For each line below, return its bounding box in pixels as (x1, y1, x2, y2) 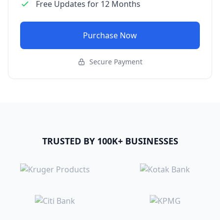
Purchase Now (83, 30, 137, 41)
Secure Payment (89, 57, 142, 66)
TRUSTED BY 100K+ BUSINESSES (42, 135, 178, 147)
